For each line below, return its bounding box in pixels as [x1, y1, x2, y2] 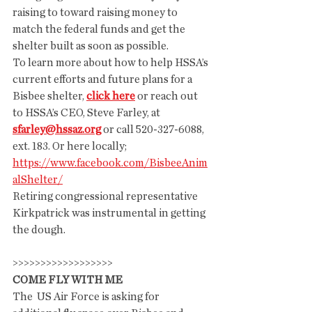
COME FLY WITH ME [13, 274, 123, 286]
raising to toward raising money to [13, 7, 180, 18]
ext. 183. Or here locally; [13, 141, 129, 152]
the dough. [13, 224, 68, 235]
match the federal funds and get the [13, 24, 187, 35]
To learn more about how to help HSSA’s [13, 57, 210, 68]
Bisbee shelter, [13, 91, 86, 102]
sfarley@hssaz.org [13, 124, 101, 135]
